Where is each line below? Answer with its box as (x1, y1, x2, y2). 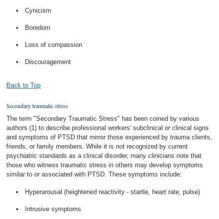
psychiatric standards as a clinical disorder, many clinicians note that (6, 152, 202, 159)
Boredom (25, 23, 51, 31)
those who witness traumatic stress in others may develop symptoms (6, 161, 203, 169)
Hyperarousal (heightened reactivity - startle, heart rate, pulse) (25, 188, 200, 196)
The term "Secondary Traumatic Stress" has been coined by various (6, 115, 200, 122)
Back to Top (6, 81, 41, 89)
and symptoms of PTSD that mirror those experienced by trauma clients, (6, 133, 213, 141)
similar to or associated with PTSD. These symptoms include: (6, 171, 182, 178)
